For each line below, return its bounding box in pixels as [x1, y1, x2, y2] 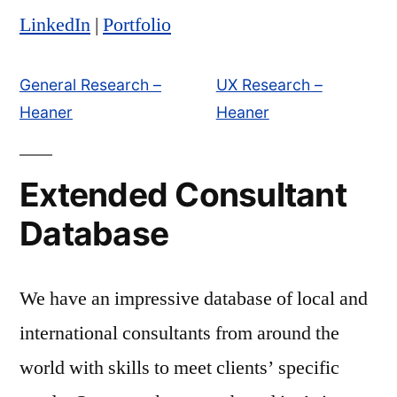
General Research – [19, 75, 161, 95]
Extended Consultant [19, 175, 346, 215]
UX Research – [215, 75, 323, 95]
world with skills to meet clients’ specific [19, 355, 339, 381]
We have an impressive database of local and [19, 286, 368, 312]
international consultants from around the [19, 321, 339, 346]
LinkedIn [19, 12, 90, 38]
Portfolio [103, 12, 171, 38]
